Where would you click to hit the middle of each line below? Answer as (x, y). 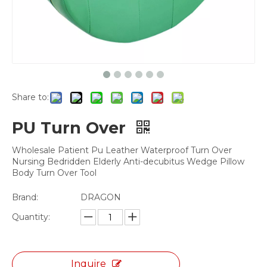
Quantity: (31, 217)
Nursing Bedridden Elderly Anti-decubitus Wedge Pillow (128, 162)
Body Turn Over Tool (54, 173)
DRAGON (101, 197)
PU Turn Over (71, 128)
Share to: (30, 97)
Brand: (25, 197)
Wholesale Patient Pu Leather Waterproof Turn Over (122, 150)
